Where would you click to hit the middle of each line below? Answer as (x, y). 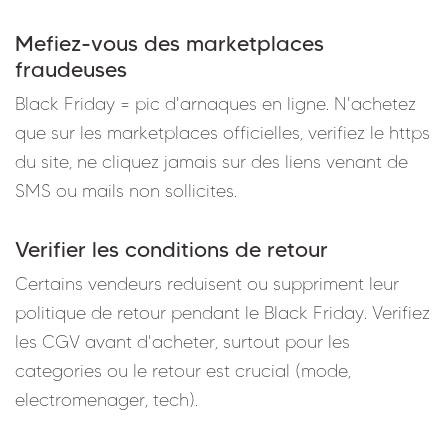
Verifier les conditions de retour (171, 248)
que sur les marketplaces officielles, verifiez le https (222, 132)
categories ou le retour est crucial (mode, (183, 370)
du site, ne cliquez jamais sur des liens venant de (211, 161)
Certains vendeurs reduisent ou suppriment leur (207, 283)
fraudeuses (71, 68)
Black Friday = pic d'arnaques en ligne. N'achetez (215, 103)
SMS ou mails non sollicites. (126, 190)
